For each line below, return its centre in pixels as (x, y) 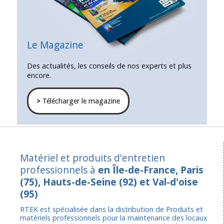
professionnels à (59, 169)
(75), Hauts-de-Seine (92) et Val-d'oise (109, 181)
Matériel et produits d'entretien (92, 157)
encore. (39, 75)
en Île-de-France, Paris (151, 169)
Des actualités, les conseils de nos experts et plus (109, 66)
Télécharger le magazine (80, 101)
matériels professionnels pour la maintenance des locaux (114, 217)
